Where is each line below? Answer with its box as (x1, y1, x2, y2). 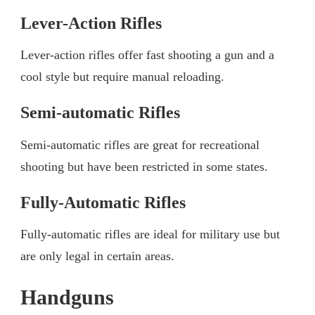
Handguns (20, 285, 114, 310)
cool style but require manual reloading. (20, 70, 224, 84)
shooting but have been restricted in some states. (20, 159, 268, 174)
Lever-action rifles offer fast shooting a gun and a (20, 48, 274, 63)
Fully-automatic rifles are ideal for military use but (20, 227, 280, 242)
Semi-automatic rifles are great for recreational (20, 137, 259, 152)
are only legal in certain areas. (20, 249, 174, 264)
